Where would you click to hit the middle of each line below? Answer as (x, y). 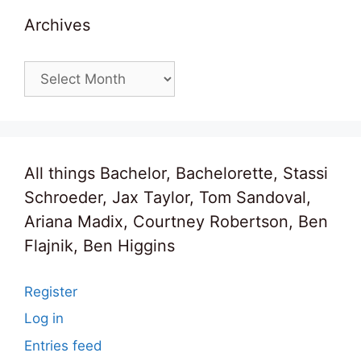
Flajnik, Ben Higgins (100, 245)
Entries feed (63, 345)
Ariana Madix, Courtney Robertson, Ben (176, 221)
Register (51, 291)
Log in (44, 319)
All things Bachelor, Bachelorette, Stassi (176, 173)
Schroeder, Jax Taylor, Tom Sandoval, (168, 197)
